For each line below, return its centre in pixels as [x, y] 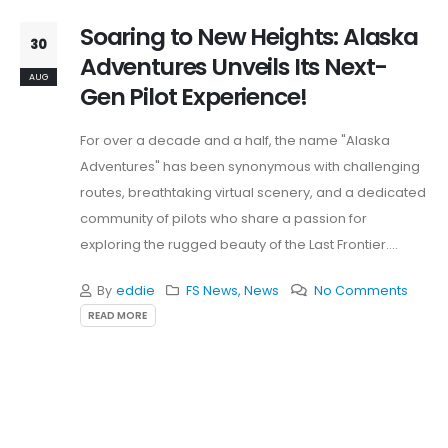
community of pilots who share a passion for [223, 218]
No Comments [361, 290]
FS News [212, 290]
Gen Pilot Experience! [193, 96]
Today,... [106, 270]
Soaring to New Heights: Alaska [249, 36]
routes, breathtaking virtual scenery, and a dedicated [253, 192]
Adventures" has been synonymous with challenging [250, 166]
